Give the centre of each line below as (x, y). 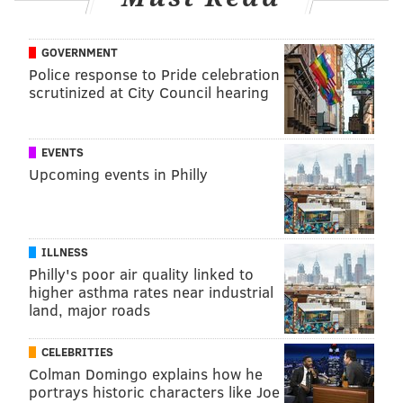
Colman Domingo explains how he (146, 373)
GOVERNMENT (80, 52)
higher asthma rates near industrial (151, 291)
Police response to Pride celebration (154, 74)
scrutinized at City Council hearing (149, 92)
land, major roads (90, 309)
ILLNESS (65, 251)
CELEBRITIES (77, 351)
